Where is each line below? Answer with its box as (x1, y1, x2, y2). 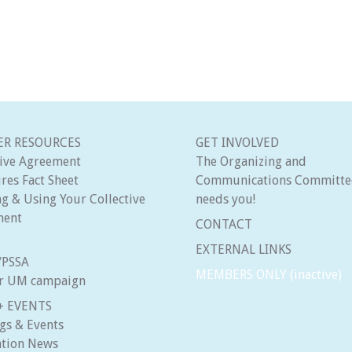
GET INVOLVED (196, 135, 279, 151)
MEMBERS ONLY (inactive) (196, 267, 342, 283)
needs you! (196, 192, 255, 207)
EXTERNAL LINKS (196, 242, 291, 258)
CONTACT (196, 217, 252, 233)
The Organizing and (196, 154, 306, 170)
